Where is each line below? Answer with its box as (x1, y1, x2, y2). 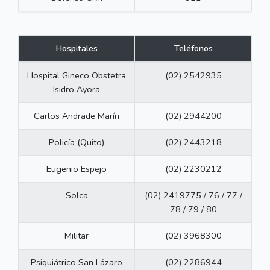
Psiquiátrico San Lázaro (31, 256, 122, 269)
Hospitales (55, 42, 98, 55)
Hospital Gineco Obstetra (27, 69, 126, 82)
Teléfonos (174, 42, 213, 55)
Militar (64, 230, 89, 242)
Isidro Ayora (53, 83, 100, 96)
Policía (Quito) (49, 136, 104, 149)
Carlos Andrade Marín (34, 110, 119, 122)
